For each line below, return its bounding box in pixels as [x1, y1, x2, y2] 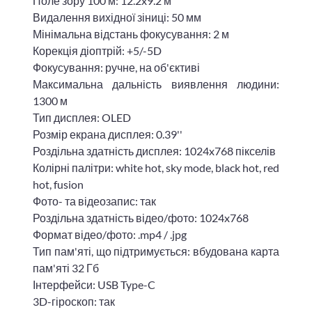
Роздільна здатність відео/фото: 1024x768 [33, 210, 249, 224]
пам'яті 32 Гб [33, 260, 99, 274]
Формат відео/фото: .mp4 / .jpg [33, 227, 187, 241]
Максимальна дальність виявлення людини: [33, 77, 279, 91]
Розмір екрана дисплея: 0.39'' [33, 127, 182, 141]
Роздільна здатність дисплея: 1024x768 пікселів [33, 143, 276, 157]
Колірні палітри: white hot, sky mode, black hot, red [33, 160, 279, 174]
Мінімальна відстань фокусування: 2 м [33, 26, 229, 40]
